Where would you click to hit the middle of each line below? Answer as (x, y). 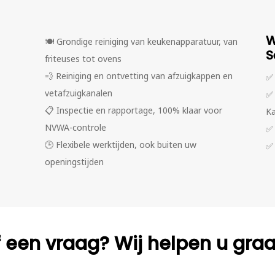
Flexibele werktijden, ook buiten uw (126, 145)
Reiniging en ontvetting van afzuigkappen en (144, 76)
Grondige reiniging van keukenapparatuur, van (147, 41)
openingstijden (74, 162)
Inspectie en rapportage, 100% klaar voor (139, 110)
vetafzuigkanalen (79, 93)
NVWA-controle (76, 127)
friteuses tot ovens (83, 59)
